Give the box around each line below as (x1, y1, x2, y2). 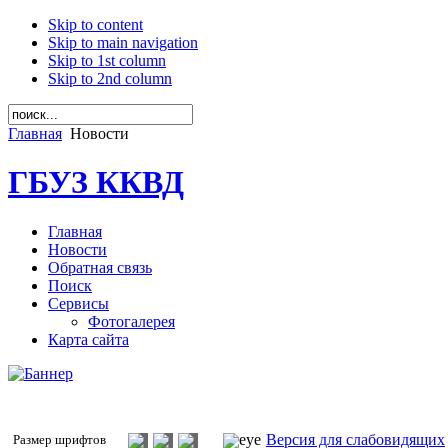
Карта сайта (48, 330, 129, 348)
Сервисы (48, 294, 109, 312)
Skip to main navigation (48, 34, 198, 51)
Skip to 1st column (48, 52, 166, 69)
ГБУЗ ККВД (8, 164, 184, 201)
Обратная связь (48, 258, 152, 276)
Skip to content (48, 16, 143, 33)
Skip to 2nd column (48, 70, 172, 87)
